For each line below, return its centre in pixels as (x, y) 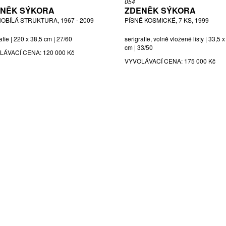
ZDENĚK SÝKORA (160, 10)
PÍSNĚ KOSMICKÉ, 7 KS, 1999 (167, 20)
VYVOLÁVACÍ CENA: (154, 61)
